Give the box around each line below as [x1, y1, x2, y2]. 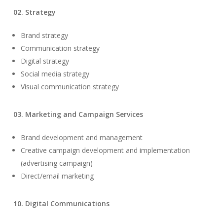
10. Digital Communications [13, 198, 110, 208]
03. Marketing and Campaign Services [13, 109, 143, 119]
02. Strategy [13, 7, 56, 17]
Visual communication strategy [20, 81, 119, 91]
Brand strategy [20, 30, 68, 40]
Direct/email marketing [20, 171, 94, 181]
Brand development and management [20, 132, 143, 142]
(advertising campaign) [20, 158, 93, 168]
